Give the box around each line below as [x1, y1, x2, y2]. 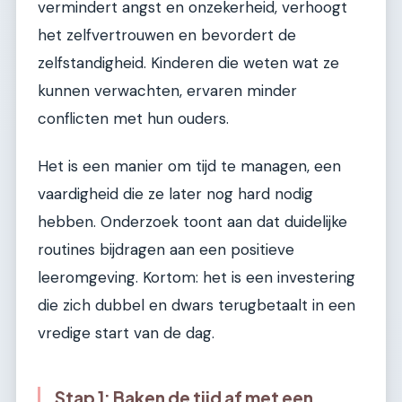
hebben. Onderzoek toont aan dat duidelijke [38, 212, 347, 232]
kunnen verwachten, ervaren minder [38, 80, 297, 100]
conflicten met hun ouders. [38, 108, 229, 128]
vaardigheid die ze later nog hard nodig [38, 184, 313, 205]
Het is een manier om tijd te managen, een [38, 156, 341, 177]
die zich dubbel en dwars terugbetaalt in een [38, 295, 355, 316]
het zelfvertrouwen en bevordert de [38, 24, 296, 45]
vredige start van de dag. [38, 323, 214, 344]
